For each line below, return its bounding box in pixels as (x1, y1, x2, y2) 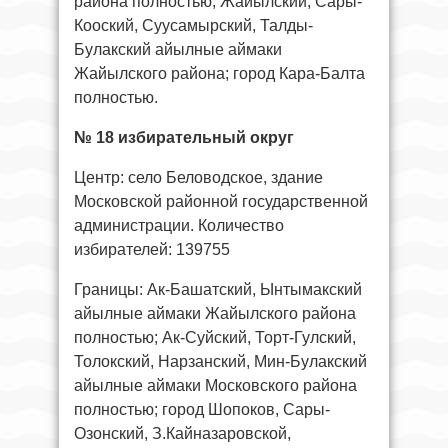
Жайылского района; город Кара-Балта (74, 64, 365, 82)
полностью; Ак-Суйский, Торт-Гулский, (74, 328, 356, 346)
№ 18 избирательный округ (74, 128, 294, 146)
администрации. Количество (74, 216, 284, 234)
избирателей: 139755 (74, 240, 230, 258)
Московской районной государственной (74, 192, 368, 210)
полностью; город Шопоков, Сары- (74, 400, 330, 418)
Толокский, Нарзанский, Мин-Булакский (74, 352, 367, 370)
